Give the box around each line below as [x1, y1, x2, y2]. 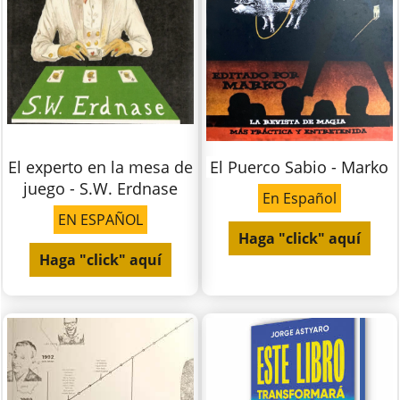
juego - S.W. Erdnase [23, 178, 179, 200]
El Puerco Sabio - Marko [210, 156, 389, 179]
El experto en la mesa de [8, 156, 194, 179]
